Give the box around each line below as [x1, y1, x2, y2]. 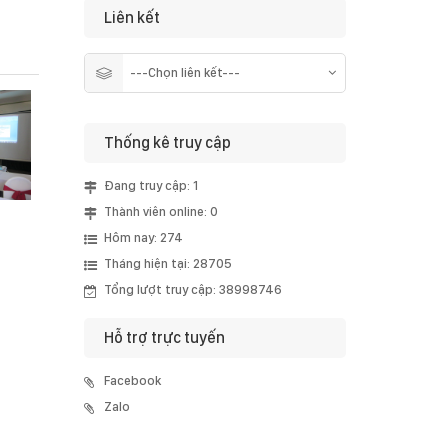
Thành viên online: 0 [103, 203, 218, 219]
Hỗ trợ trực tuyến [103, 327, 225, 347]
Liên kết [103, 7, 160, 27]
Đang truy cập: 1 [103, 177, 198, 193]
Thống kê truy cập [103, 132, 231, 152]
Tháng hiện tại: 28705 [103, 255, 232, 271]
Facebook [103, 372, 161, 388]
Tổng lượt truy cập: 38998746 [103, 281, 282, 297]
